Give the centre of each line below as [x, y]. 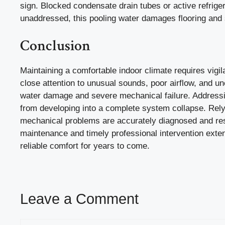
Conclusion [55, 46]
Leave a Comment [79, 199]
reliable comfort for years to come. [85, 146]
